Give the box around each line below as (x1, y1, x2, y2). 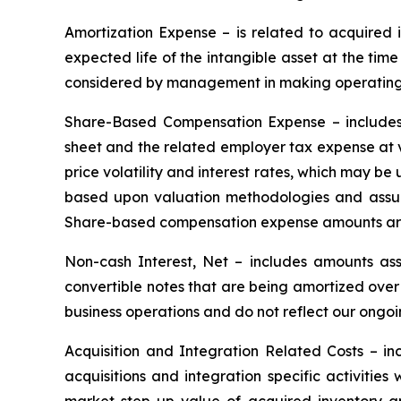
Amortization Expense (64, 23, 223, 41)
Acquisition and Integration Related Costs (64, 342, 363, 360)
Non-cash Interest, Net (64, 252, 229, 270)
